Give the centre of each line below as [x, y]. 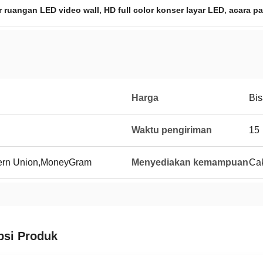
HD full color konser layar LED [164, 10]
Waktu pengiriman [172, 130]
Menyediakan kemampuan [190, 162]
